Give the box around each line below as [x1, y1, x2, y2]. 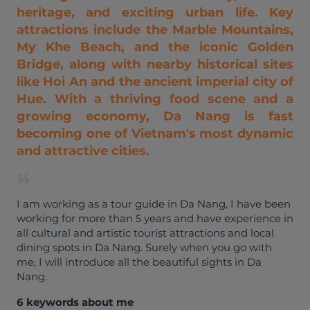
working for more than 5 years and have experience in [17, 212, 293, 225]
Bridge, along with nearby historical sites [17, 57, 293, 72]
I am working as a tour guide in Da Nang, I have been [17, 197, 291, 210]
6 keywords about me [17, 295, 134, 309]
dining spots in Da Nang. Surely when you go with [17, 241, 272, 254]
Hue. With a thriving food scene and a [17, 91, 293, 107]
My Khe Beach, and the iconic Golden [17, 39, 293, 55]
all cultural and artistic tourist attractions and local [17, 226, 274, 239]
